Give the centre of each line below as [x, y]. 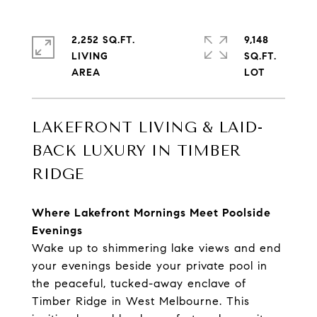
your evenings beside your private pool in [150, 265]
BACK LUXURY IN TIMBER [137, 151]
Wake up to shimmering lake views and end [156, 248]
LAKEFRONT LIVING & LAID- [147, 127]
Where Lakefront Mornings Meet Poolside [151, 212]
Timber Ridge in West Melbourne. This [141, 301]
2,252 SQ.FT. [103, 40]
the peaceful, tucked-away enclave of [139, 283]
